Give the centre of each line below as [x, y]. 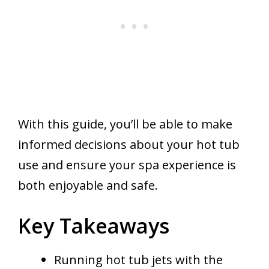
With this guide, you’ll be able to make [125, 124]
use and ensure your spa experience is [127, 165]
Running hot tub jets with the [138, 259]
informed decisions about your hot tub [129, 144]
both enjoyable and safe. [88, 185]
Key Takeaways [94, 225]
